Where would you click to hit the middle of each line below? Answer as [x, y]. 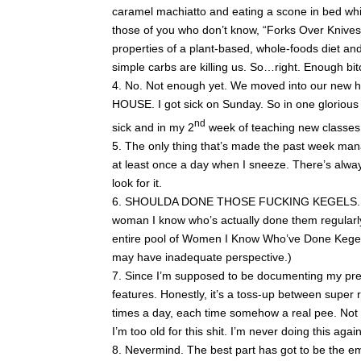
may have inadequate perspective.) [202, 257]
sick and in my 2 [153, 127]
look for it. [137, 183]
